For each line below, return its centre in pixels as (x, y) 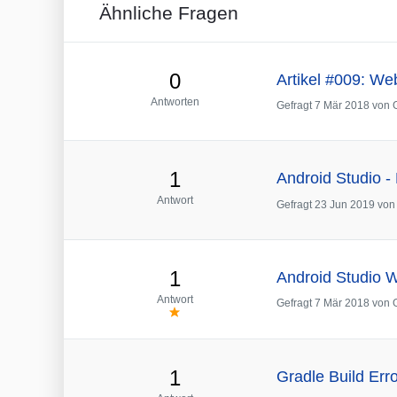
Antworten (175, 102)
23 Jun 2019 (345, 204)
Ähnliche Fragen (169, 13)
